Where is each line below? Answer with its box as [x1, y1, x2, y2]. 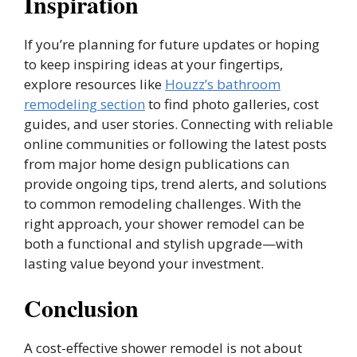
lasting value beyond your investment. [24, 253, 264, 273]
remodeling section [24, 94, 145, 113]
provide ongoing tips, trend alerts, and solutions [24, 174, 327, 193]
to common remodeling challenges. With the [24, 194, 301, 213]
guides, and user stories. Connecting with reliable [24, 114, 333, 133]
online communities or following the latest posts [24, 134, 327, 153]
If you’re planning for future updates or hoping [24, 34, 320, 53]
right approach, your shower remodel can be [24, 214, 304, 233]
